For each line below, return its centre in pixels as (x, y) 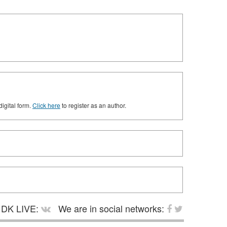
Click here (46, 105)
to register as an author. (93, 105)
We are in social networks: (111, 208)
